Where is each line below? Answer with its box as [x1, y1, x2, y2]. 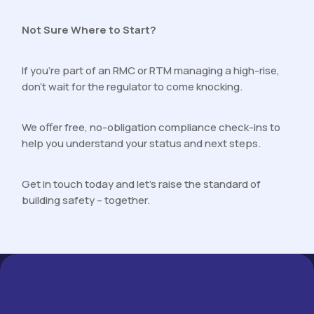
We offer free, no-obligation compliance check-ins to [22, 120, 281, 135]
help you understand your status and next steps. [22, 136, 261, 151]
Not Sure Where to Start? [22, 22, 157, 38]
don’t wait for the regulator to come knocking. [22, 79, 243, 95]
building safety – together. [22, 193, 151, 208]
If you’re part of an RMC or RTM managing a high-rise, [22, 63, 280, 78]
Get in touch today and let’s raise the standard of [22, 177, 261, 192]
